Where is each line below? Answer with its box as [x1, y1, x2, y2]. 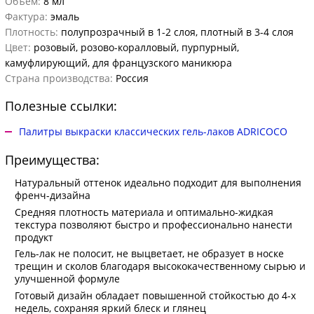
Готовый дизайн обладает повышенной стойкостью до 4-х [15, 288, 296, 302]
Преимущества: [5, 151, 100, 168]
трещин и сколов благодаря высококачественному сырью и [15, 259, 306, 273]
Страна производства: [5, 71, 113, 86]
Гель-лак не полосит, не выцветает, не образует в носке [15, 247, 284, 261]
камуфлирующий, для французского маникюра [5, 56, 232, 70]
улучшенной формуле [15, 272, 120, 286]
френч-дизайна [15, 189, 90, 203]
